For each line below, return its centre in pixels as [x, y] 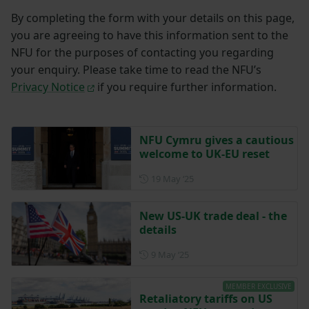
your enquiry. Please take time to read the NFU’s [136, 69]
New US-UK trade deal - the [213, 216]
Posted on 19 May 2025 [240, 178]
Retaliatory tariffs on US [206, 299]
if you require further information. [185, 87]
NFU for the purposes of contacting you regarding [142, 52]
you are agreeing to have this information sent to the [150, 35]
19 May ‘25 [172, 178]
